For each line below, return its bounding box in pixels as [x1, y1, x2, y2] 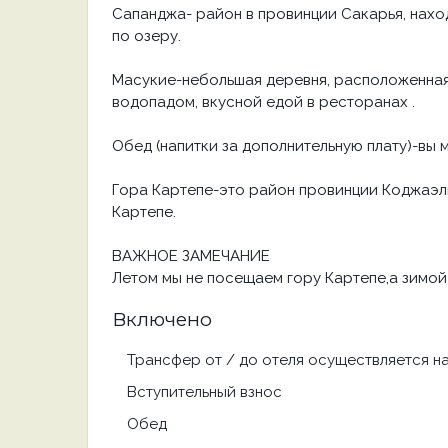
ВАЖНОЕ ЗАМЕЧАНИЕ [112, 247, 270, 265]
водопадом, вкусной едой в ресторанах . [112, 93, 415, 111]
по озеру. [112, 27, 181, 45]
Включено [112, 308, 212, 331]
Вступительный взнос [127, 383, 282, 401]
